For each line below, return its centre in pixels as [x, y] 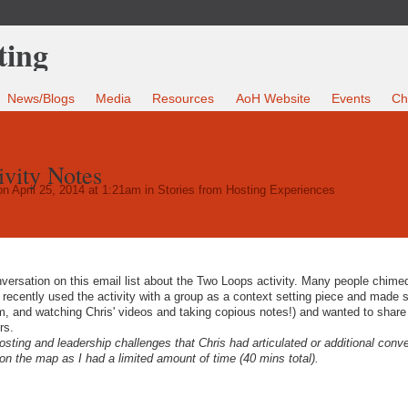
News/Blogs [41, 99]
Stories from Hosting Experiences [246, 190]
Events [351, 99]
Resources [184, 99]
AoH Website [273, 99]
